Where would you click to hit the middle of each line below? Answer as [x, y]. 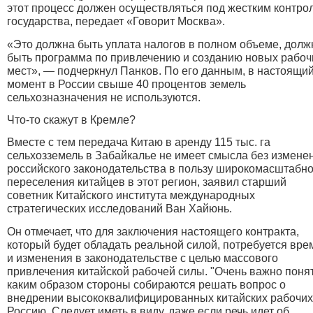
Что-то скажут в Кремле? [71, 119]
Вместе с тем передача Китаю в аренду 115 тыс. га [139, 143]
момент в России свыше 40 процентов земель [126, 84]
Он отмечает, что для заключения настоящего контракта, [153, 231]
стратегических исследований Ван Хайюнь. [119, 209]
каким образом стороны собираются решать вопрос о [146, 284]
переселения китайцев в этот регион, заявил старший [147, 182]
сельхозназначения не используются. [104, 97]
